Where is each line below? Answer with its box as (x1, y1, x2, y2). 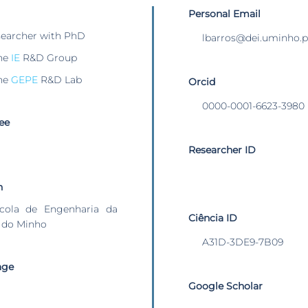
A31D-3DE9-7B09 (202, 236, 283, 249)
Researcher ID (188, 144, 256, 157)
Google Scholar (188, 280, 263, 293)
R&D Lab (38, 74, 82, 87)
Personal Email (188, 8, 261, 21)
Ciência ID (188, 212, 237, 225)
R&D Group (20, 52, 77, 65)
